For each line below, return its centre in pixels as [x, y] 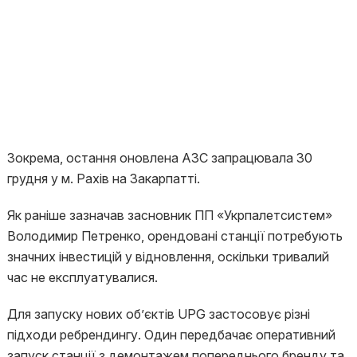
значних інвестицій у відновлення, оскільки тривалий [168, 257]
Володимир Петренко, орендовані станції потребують [175, 236]
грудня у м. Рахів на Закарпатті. [103, 178]
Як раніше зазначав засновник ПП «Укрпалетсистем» [169, 215]
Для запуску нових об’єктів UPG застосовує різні [158, 314]
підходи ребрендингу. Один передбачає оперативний [171, 335]
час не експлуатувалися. [82, 277]
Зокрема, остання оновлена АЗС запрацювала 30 [159, 158]
